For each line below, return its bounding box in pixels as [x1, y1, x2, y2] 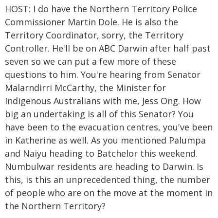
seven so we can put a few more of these [5, 55, 176, 67]
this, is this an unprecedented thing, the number [5, 174, 210, 185]
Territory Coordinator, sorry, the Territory [5, 29, 183, 41]
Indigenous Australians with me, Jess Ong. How [5, 95, 201, 107]
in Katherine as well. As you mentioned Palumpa [5, 134, 206, 146]
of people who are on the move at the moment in [5, 187, 213, 199]
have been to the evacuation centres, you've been [5, 121, 213, 133]
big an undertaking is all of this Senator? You [5, 108, 194, 120]
